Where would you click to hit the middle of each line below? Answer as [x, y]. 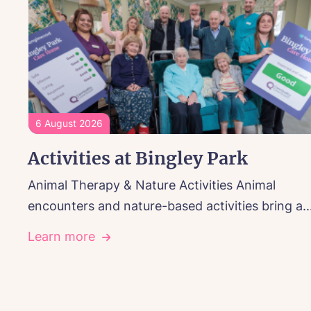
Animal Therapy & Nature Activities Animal [152, 185]
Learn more [61, 237]
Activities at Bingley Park [138, 159]
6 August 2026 [69, 124]
